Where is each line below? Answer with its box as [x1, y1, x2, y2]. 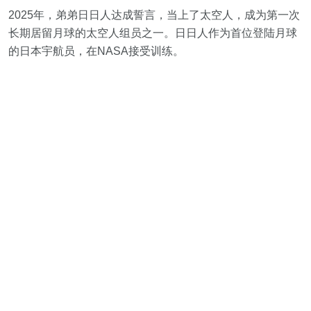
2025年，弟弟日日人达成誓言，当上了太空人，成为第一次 [8, 9, 300, 22]
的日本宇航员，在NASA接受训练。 [8, 45, 184, 58]
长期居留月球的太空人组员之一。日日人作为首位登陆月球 [8, 27, 297, 40]
